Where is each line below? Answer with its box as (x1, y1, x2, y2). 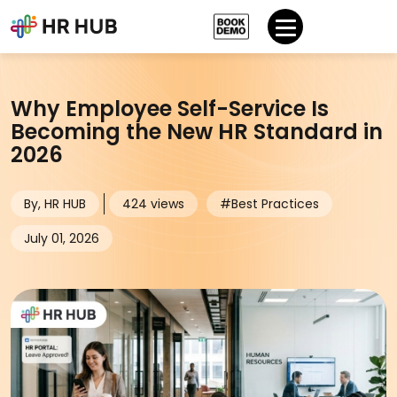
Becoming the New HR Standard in (11, 117, 383, 146)
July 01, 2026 (24, 230, 99, 247)
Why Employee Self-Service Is (11, 94, 329, 123)
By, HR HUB (24, 195, 86, 213)
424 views (122, 195, 184, 213)
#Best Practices (220, 195, 319, 213)
